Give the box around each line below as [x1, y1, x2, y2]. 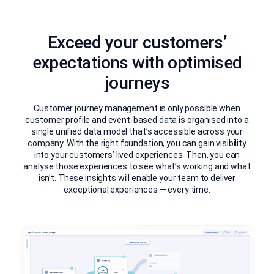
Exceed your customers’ [47, 32, 227, 53]
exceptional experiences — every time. [64, 184, 210, 194]
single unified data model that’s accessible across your [31, 126, 243, 136]
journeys [104, 72, 170, 93]
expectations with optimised [32, 52, 242, 73]
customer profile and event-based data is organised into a [25, 114, 249, 125]
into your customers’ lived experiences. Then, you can [34, 149, 240, 160]
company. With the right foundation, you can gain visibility [28, 138, 246, 148]
